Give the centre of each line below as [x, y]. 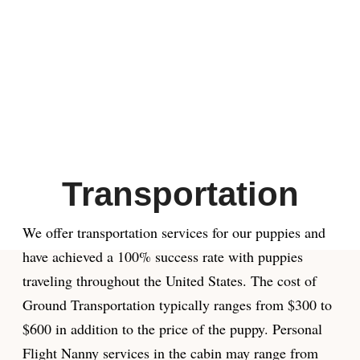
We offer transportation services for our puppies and [174, 232]
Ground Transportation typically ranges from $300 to [177, 304]
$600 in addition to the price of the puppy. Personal [172, 328]
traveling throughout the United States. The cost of [170, 280]
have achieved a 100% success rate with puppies [163, 256]
